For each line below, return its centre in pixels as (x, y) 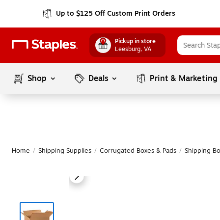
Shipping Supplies (65, 151)
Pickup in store (135, 41)
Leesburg (128, 49)
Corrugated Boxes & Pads (138, 151)
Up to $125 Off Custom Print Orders (116, 14)
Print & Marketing (184, 79)
